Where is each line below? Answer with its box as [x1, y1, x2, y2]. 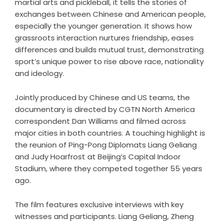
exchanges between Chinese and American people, [15, 8, 206, 19]
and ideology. [15, 68, 64, 78]
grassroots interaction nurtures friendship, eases [15, 32, 194, 43]
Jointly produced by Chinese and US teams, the [15, 92, 190, 103]
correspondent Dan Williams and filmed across [15, 115, 186, 126]
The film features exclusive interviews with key [15, 199, 184, 210]
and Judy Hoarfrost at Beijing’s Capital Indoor [15, 151, 181, 162]
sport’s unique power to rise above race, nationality [15, 56, 204, 67]
